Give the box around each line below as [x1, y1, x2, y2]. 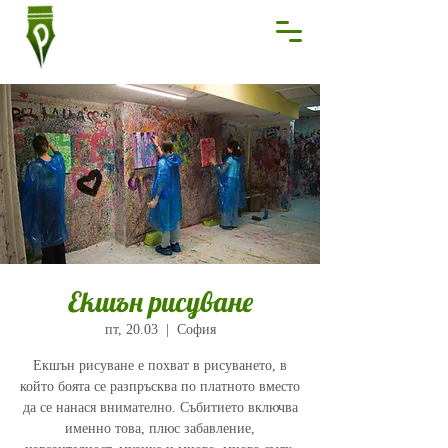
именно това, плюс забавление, [65, 421, 255, 436]
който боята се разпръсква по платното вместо [20, 379, 300, 394]
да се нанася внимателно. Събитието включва [22, 400, 298, 415]
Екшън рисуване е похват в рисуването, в [33, 358, 287, 373]
